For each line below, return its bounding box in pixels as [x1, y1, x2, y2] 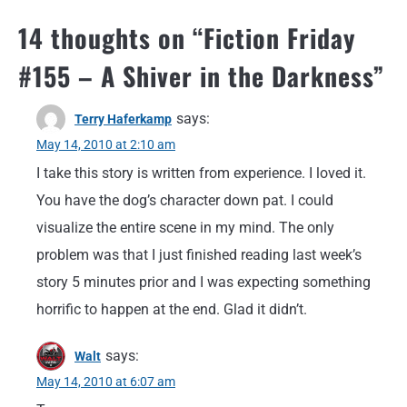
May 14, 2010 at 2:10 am [36, 137, 175, 152]
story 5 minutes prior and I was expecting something [36, 273, 371, 291]
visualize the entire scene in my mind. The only [36, 219, 334, 236]
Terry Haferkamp [74, 112, 172, 126]
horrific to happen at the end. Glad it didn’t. [36, 301, 307, 318]
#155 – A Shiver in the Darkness [18, 57, 373, 94]
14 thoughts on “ [18, 19, 203, 56]
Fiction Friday [203, 19, 356, 56]
